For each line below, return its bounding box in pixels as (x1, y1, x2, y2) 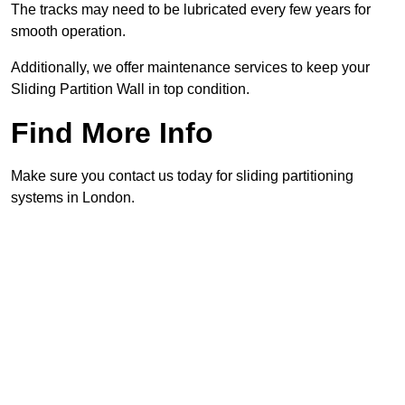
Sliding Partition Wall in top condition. (11, 81, 250, 98)
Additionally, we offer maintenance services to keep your (11, 60, 370, 76)
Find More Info (11, 117, 213, 150)
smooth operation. (11, 24, 126, 40)
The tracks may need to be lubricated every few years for (11, 2, 371, 18)
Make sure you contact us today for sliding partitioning (11, 168, 353, 184)
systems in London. (11, 190, 135, 206)
